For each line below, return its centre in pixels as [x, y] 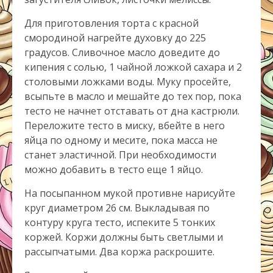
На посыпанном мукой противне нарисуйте [130, 193]
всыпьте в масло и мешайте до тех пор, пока [133, 96]
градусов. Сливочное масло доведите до [122, 52]
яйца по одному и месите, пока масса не [121, 140]
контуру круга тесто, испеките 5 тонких [120, 222]
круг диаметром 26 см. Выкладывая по [117, 208]
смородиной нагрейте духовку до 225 [115, 38]
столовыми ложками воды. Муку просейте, [128, 82]
